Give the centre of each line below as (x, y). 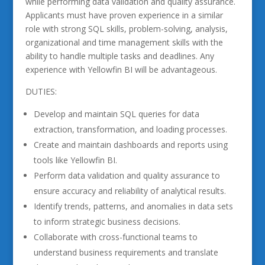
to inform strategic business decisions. (107, 222)
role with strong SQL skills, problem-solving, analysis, (126, 29)
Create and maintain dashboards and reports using (130, 145)
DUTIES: (41, 91)
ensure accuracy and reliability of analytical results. (130, 191)
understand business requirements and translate (126, 252)
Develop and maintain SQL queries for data (116, 114)
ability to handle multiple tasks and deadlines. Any (119, 56)
